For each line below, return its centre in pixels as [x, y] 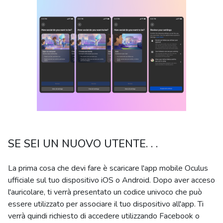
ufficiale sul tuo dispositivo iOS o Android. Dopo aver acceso [111, 180]
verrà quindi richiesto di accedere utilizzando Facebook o [104, 216]
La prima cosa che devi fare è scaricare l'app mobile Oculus [108, 168]
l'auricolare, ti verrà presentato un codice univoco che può [105, 192]
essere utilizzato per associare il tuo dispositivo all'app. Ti [106, 204]
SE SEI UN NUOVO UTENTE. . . [83, 144]
